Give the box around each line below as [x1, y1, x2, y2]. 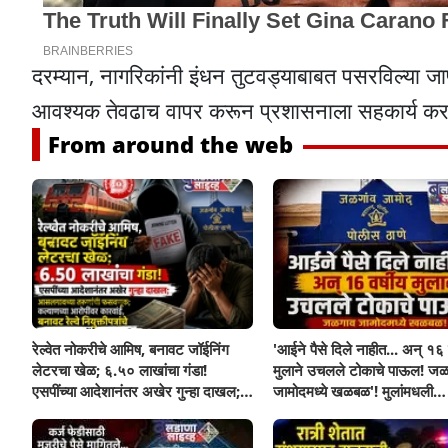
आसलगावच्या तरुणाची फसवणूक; [32, 401, 201, 422]
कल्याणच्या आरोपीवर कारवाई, [32, 422, 183, 443]
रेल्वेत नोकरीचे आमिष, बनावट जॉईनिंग [32, 338, 229, 359]
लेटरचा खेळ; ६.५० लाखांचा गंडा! [32, 359, 207, 380]
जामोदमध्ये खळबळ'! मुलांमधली [272, 380, 433, 401]
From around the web [48, 129, 293, 160]
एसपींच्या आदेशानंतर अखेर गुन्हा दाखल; [32, 380, 240, 401]
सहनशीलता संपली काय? [272, 401, 400, 422]
